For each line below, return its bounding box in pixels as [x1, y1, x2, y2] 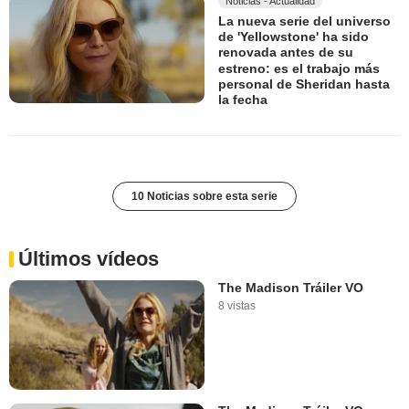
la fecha [218, 92, 267, 108]
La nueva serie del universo [218, 14, 391, 29]
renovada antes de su [218, 45, 353, 60]
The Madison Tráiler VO [218, 279, 363, 295]
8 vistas [218, 299, 256, 312]
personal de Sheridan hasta [218, 77, 390, 92]
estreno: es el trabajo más [218, 60, 380, 76]
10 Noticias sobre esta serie [131, 189, 278, 203]
